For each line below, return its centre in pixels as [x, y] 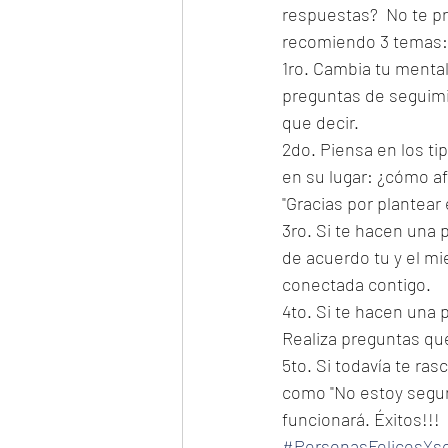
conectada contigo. [356, 284]
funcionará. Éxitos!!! [361, 419]
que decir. [320, 122]
